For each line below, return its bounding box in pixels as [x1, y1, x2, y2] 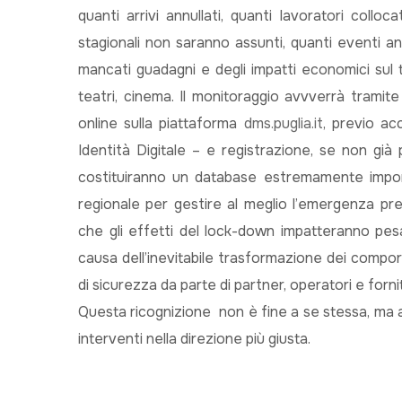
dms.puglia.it [243, 114, 323, 133]
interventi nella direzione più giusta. [78, 329, 310, 348]
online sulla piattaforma [78, 114, 244, 133]
